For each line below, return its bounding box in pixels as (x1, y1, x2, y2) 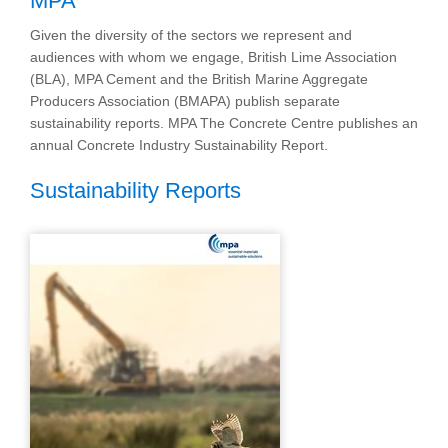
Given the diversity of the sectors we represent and (30, 27, 352, 43)
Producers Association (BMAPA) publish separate (30, 93, 340, 109)
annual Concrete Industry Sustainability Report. (30, 137, 328, 153)
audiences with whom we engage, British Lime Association (30, 49, 397, 65)
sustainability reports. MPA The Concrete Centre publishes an (30, 115, 418, 131)
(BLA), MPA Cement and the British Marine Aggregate (30, 71, 368, 87)
